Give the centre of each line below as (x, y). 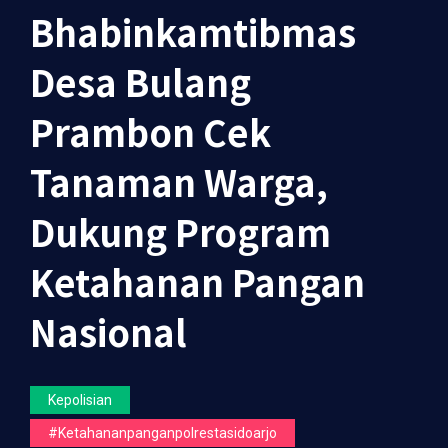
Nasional (108, 331)
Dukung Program (180, 231)
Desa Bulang (140, 81)
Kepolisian (80, 400)
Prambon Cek (150, 131)
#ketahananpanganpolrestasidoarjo (162, 433)
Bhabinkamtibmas (193, 31)
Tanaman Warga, (179, 181)
